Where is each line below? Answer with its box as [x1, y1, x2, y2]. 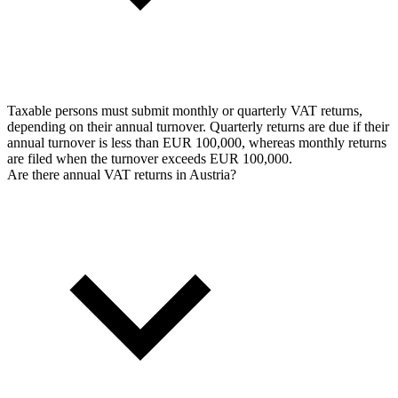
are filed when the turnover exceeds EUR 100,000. [7, 150, 292, 166]
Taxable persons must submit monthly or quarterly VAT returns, [7, 102, 362, 118]
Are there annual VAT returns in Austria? [7, 166, 236, 182]
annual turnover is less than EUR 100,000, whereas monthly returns [7, 134, 386, 150]
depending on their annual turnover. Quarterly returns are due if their [7, 118, 389, 134]
